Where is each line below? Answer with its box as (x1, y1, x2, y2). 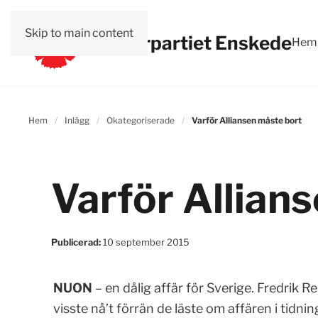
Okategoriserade (106, 115, 175, 126)
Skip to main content (25, 26, 133, 40)
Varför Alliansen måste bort (192, 115, 302, 126)
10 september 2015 (103, 236, 190, 248)
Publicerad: (51, 236, 103, 248)
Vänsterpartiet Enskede (80, 31, 292, 54)
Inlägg (65, 115, 89, 126)
